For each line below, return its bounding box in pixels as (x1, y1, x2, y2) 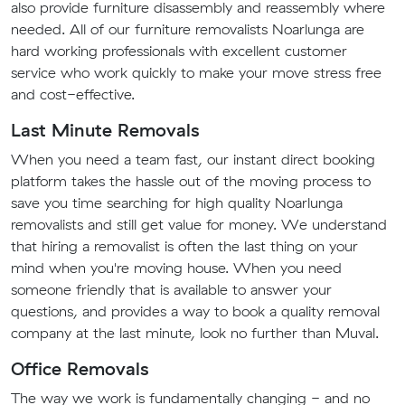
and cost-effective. (11, 85, 135, 104)
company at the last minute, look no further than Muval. (11, 324, 379, 343)
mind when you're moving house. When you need (11, 259, 342, 278)
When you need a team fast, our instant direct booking (11, 150, 375, 169)
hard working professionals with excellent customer (11, 42, 347, 61)
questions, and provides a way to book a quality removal (11, 302, 380, 321)
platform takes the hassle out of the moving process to (11, 172, 371, 191)
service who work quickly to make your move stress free (11, 63, 381, 82)
